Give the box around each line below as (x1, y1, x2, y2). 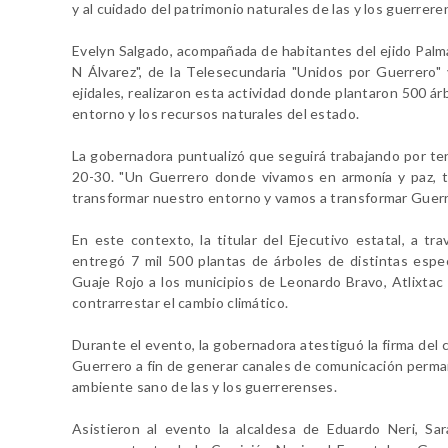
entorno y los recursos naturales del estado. (72, 104, 360, 122)
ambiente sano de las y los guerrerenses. (72, 377, 338, 395)
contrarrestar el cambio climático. (72, 293, 289, 311)
